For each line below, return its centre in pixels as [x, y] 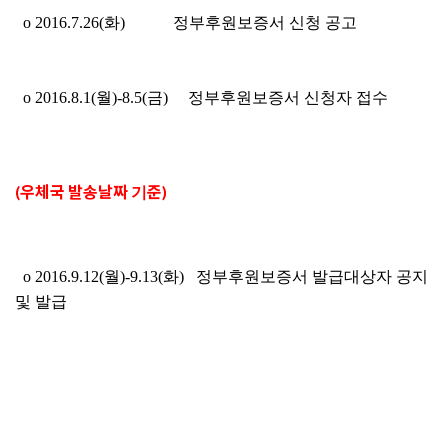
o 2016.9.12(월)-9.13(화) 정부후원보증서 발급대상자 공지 [221, 276]
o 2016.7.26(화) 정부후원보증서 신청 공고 [186, 22]
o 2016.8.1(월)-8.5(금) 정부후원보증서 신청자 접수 [201, 97]
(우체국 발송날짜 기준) [91, 191]
